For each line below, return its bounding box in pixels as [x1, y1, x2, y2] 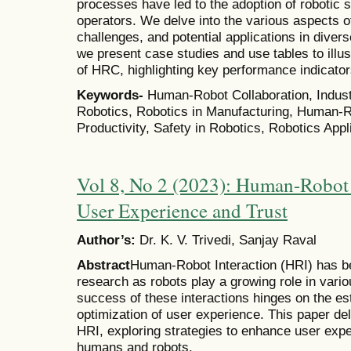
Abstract [77, 257, 130, 273]
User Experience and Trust [77, 197, 288, 224]
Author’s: [77, 232, 136, 248]
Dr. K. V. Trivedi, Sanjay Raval [136, 232, 317, 248]
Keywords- [77, 87, 147, 103]
